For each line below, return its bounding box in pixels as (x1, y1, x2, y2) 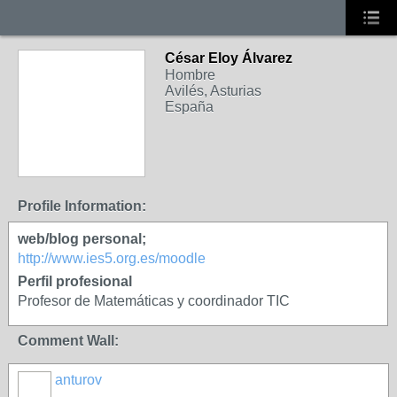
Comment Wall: (18, 333, 119, 348)
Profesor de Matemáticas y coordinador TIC (18, 293, 290, 308)
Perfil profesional (18, 274, 132, 289)
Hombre (165, 67, 215, 82)
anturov (55, 372, 102, 387)
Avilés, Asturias (165, 83, 261, 98)
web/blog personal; (18, 231, 146, 246)
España (165, 99, 214, 114)
